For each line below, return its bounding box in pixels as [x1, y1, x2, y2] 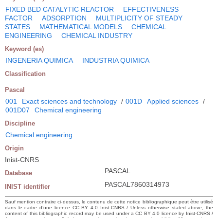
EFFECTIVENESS [123, 5, 179, 13]
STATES [5, 22, 30, 31]
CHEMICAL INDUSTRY [61, 31, 132, 39]
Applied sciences [147, 97, 199, 105]
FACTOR [5, 14, 33, 22]
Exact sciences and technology [22, 97, 117, 105]
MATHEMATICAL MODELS [39, 22, 122, 31]
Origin [5, 144, 24, 152]
